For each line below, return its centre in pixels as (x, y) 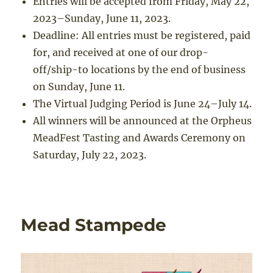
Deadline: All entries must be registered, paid (142, 36)
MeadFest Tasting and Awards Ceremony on (140, 138)
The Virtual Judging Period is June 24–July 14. (143, 104)
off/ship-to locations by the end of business (140, 70)
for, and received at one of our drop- (121, 53)
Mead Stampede (94, 225)
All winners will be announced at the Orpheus (143, 121)
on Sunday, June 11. (79, 87)
